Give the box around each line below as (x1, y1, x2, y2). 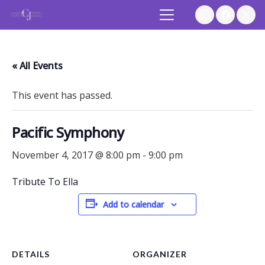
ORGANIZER (132, 249, 187, 259)
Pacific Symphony (12, 122, 124, 142)
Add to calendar (103, 199, 164, 210)
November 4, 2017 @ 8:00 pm (12, 148, 140, 161)
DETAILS (12, 249, 50, 259)
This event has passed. (12, 89, 112, 102)
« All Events (12, 59, 63, 72)
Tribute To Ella (12, 175, 78, 188)
